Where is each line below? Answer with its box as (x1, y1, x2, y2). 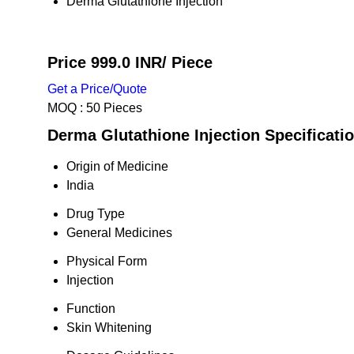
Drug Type (66, 207, 125, 220)
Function (66, 302, 115, 315)
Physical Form (66, 254, 147, 268)
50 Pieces (86, 101, 142, 115)
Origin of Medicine (66, 160, 168, 173)
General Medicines (66, 226, 172, 239)
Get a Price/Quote (47, 82, 147, 96)
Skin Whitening (66, 321, 152, 334)
